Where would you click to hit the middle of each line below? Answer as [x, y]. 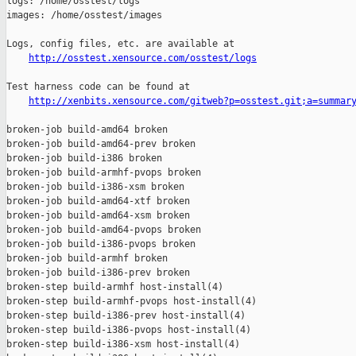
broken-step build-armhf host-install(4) [115, 287]
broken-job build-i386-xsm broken [95, 187]
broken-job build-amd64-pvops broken [104, 230]
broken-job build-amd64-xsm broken [98, 216]
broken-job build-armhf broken [87, 259]
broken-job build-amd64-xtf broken [98, 201]
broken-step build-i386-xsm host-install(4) [123, 344]
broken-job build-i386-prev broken [98, 273]
